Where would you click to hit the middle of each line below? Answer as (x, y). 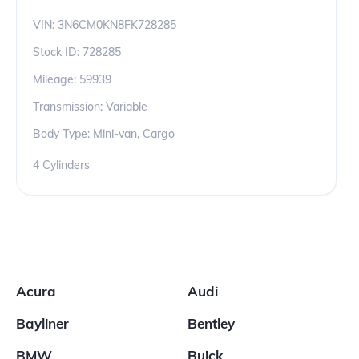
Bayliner (42, 323)
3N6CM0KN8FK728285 (117, 25)
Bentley (211, 323)
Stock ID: (58, 52)
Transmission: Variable (90, 107)
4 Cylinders (61, 165)
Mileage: (56, 79)
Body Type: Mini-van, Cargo (104, 134)
